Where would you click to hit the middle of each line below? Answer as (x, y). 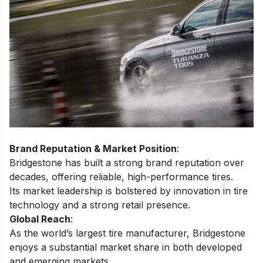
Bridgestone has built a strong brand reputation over (127, 162)
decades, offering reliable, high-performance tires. (121, 176)
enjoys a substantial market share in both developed (126, 247)
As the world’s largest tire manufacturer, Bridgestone (127, 233)
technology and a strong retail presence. (100, 205)
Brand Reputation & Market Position (93, 148)
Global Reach (40, 219)
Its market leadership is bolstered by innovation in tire (129, 190)
